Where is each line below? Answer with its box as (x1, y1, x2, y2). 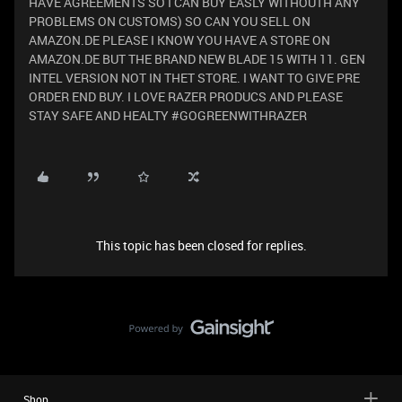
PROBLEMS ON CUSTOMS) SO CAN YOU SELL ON (29, 13, 310, 30)
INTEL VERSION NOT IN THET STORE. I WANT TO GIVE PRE (29, 69, 360, 86)
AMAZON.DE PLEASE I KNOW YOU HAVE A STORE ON (29, 31, 330, 48)
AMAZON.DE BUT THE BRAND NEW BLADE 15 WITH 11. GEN (29, 50, 365, 67)
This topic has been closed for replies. (95, 237, 307, 254)
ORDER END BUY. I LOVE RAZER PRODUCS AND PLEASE (29, 88, 343, 105)
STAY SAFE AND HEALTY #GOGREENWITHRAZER (29, 107, 307, 124)
